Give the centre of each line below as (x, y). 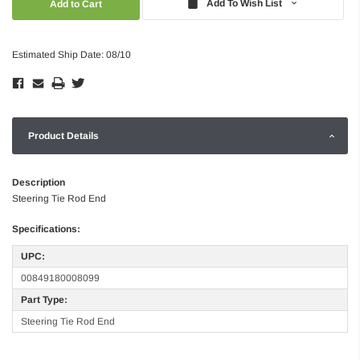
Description (39, 182)
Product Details (63, 135)
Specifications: (46, 229)
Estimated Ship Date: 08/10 (72, 54)
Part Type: (44, 299)
